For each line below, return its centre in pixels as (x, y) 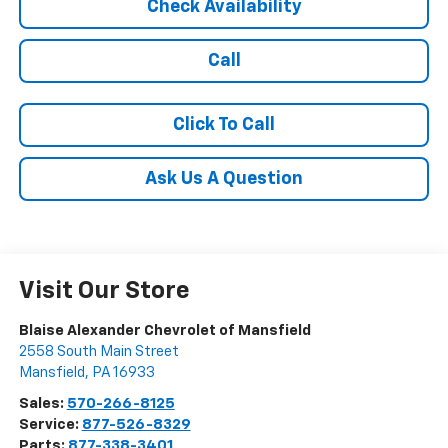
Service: (50, 425)
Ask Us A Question (224, 179)
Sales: (42, 404)
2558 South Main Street (98, 352)
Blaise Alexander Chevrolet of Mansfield (164, 331)
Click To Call (224, 125)
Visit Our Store (104, 291)
